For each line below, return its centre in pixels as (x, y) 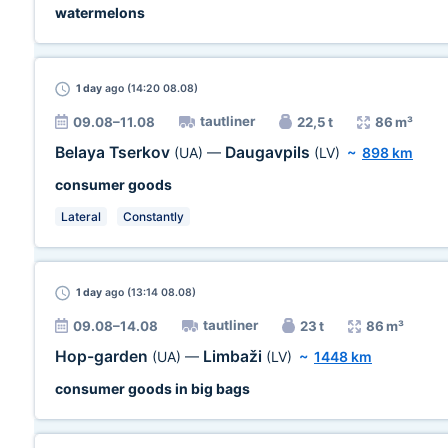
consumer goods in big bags (152, 388)
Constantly (153, 216)
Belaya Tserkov (114, 152)
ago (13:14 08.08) (149, 292)
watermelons (100, 12)
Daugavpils (269, 152)
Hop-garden (103, 356)
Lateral (81, 216)
